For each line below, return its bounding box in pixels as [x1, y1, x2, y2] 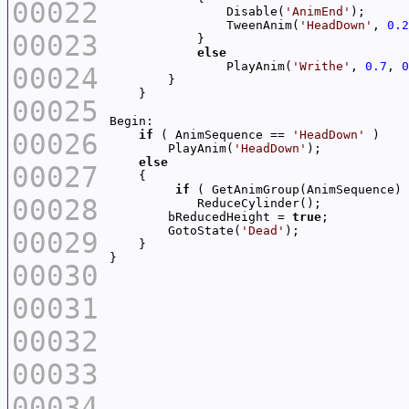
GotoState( [110, 223, 241, 237]
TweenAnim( [110, 17, 299, 32]
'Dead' [241, 223, 285, 237]
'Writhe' [292, 58, 351, 73]
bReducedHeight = [110, 209, 292, 224]
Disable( [110, 4, 285, 18]
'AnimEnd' [285, 4, 351, 18]
